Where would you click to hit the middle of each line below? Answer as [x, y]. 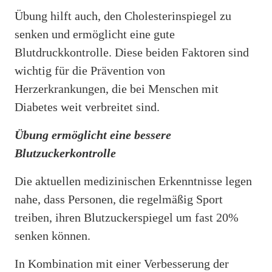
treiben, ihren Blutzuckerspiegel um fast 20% [127, 217]
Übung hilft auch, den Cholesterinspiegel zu [123, 15]
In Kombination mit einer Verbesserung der [122, 263]
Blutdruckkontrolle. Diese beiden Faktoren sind [132, 52]
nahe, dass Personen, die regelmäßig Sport [119, 199]
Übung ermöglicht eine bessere [93, 134]
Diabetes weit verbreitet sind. [87, 107]
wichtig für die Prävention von [90, 70]
